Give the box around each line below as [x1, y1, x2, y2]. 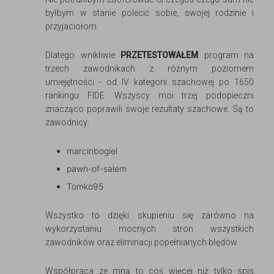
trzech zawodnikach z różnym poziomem [45, 64, 254, 74]
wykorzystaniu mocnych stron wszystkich [45, 224, 254, 234]
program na [198, 50, 254, 61]
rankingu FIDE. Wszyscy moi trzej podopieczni [45, 91, 254, 101]
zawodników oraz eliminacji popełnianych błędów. [45, 237, 239, 248]
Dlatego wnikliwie [45, 50, 120, 61]
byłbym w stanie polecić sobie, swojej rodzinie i [45, 8, 254, 18]
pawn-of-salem [67, 163, 127, 174]
